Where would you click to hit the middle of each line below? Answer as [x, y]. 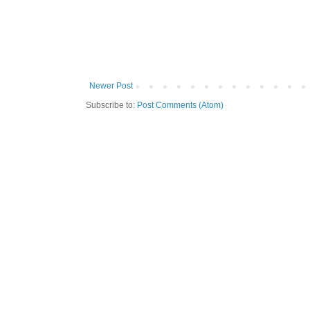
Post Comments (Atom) [180, 105]
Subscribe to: [111, 105]
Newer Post [111, 85]
